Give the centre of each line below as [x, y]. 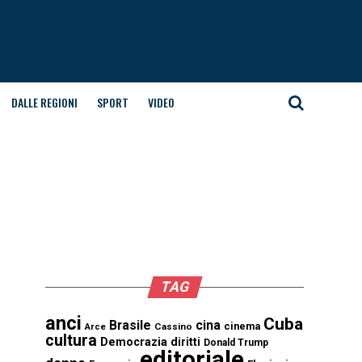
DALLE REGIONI [44, 102]
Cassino [173, 326]
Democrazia [134, 342]
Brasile [130, 325]
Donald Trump [236, 343]
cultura [71, 341]
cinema [242, 326]
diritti [185, 342]
